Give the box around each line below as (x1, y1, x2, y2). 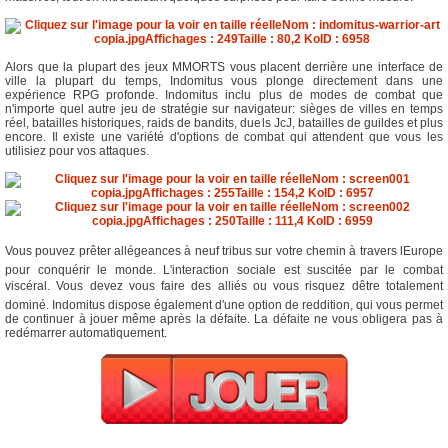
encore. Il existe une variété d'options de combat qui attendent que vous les (5, 130, 443, 144)
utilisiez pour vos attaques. (5, 144, 149, 158)
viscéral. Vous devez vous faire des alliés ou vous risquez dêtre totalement (5, 279, 443, 293)
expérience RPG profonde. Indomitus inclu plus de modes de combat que (5, 88, 443, 102)
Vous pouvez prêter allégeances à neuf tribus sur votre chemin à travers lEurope (5, 244, 443, 258)
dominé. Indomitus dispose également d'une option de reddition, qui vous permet (5, 298, 443, 312)
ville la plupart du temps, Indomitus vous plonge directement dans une (5, 74, 443, 88)
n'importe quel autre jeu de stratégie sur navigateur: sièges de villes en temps (5, 102, 443, 116)
